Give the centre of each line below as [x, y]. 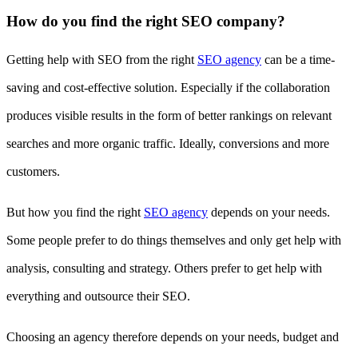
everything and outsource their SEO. [98, 296]
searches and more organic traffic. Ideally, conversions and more [168, 143]
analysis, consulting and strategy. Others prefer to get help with [164, 268]
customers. [33, 171]
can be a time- [298, 59]
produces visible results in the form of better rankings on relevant [169, 115]
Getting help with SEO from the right [102, 59]
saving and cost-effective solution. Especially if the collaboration [168, 87]
